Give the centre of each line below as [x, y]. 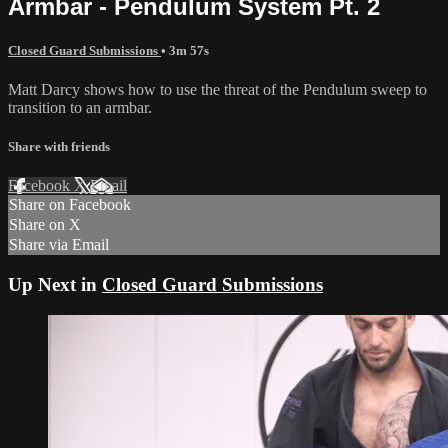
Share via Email [59, 245]
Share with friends [59, 147]
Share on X [45, 225]
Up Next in [55, 284]
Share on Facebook [70, 205]
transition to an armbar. [80, 107]
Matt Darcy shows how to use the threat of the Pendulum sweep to [217, 89]
